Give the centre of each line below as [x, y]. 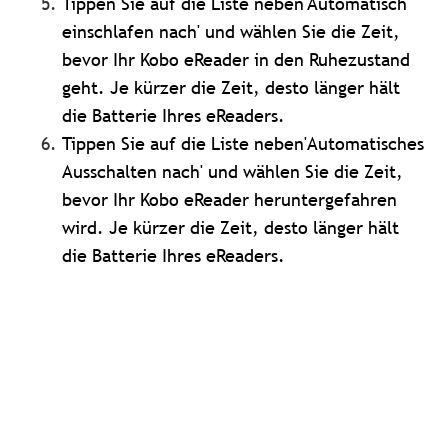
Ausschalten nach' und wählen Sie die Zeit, [233, 171]
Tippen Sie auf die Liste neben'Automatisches [243, 143]
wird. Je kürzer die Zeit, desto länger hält [231, 227]
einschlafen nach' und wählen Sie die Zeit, [231, 31]
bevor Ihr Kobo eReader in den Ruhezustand [236, 59]
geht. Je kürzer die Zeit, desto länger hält [231, 87]
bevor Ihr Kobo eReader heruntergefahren [230, 199]
